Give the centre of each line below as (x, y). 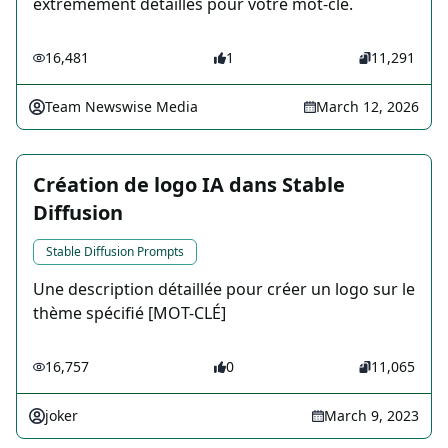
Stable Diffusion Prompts (115, 252)
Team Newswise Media (121, 107)
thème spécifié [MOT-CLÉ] (129, 313)
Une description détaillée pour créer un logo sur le (224, 289)
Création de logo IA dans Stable (189, 185)
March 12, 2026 (367, 107)
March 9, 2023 (371, 416)
